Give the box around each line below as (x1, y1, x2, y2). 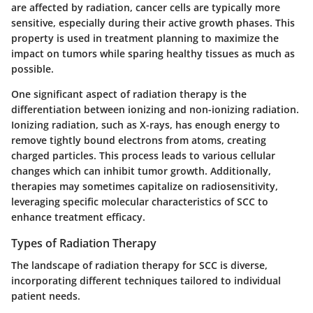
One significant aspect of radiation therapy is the (11, 87, 247, 101)
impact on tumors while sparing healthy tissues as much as (11, 46, 295, 60)
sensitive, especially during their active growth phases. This (11, 15, 295, 29)
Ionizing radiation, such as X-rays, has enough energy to (11, 117, 280, 131)
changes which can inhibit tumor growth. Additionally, (11, 163, 271, 177)
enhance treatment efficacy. (11, 210, 145, 224)
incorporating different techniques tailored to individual (11, 273, 281, 287)
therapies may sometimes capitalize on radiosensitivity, (11, 179, 278, 193)
